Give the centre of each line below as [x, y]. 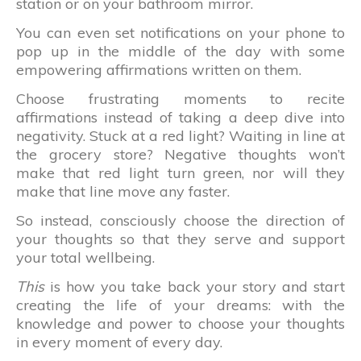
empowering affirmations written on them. [159, 69]
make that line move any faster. [123, 191]
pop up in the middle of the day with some [180, 51]
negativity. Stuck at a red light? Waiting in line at [180, 135]
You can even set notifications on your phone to [180, 32]
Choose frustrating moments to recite [180, 98]
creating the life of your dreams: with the [180, 305]
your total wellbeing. [85, 257]
